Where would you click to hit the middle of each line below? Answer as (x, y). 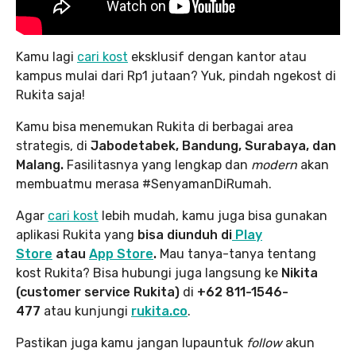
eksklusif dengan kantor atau (217, 57)
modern (274, 165)
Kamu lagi (46, 57)
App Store (121, 254)
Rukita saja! (50, 95)
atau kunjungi (86, 311)
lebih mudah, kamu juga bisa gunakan (213, 216)
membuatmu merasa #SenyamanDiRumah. (144, 184)
